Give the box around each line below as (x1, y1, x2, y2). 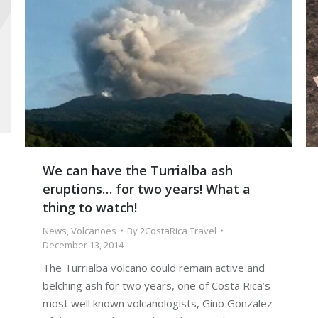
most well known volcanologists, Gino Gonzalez (43, 296, 273, 311)
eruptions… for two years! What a (43, 180, 251, 198)
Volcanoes (71, 224, 116, 238)
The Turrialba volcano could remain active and (43, 261, 265, 275)
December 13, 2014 (43, 238, 124, 252)
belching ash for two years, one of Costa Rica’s (43, 278, 270, 293)
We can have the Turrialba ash (43, 162, 233, 180)
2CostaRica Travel (140, 224, 216, 238)
